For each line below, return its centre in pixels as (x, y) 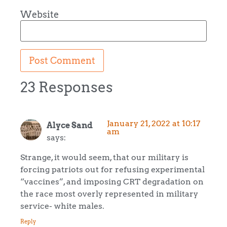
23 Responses (67, 87)
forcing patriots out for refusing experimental (112, 169)
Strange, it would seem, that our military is (104, 157)
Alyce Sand (70, 125)
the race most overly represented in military (109, 193)
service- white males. (62, 205)
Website (40, 14)
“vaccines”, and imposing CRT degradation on (112, 181)
